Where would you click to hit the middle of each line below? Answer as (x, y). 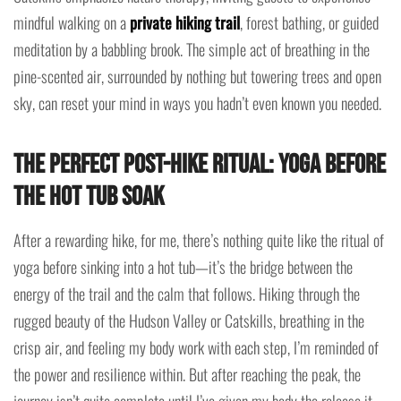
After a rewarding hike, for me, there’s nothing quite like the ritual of (199, 239)
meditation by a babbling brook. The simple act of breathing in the (192, 49)
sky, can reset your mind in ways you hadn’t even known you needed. (197, 102)
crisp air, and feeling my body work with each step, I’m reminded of (196, 347)
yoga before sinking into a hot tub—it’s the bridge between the (183, 266)
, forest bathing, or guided (309, 22)
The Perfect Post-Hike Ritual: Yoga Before (200, 164)
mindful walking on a (72, 22)
